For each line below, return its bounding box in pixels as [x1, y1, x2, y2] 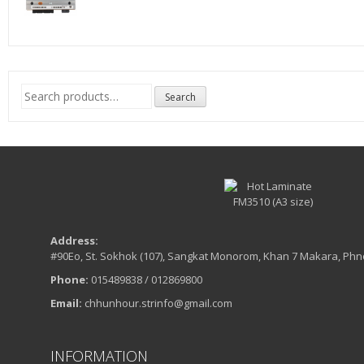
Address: [50, 233, 98, 249]
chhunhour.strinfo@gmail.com [82, 296, 232, 311]
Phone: [50, 272, 89, 288]
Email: [50, 296, 82, 311]
